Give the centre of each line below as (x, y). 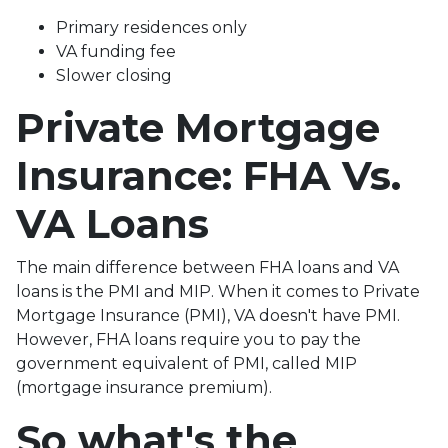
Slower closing (116, 75)
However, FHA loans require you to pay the (188, 339)
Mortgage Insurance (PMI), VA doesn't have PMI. (208, 315)
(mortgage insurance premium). (146, 387)
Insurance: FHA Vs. (208, 175)
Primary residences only (151, 27)
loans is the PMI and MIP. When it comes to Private (218, 291)
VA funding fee (116, 51)
